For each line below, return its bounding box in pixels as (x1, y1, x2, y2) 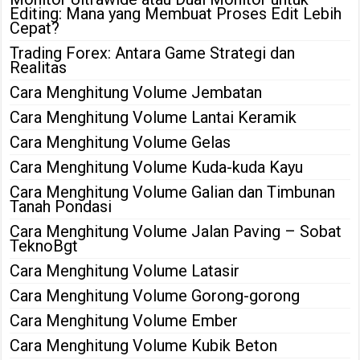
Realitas (10, 57, 67, 77)
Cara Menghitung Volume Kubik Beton (10, 335, 278, 355)
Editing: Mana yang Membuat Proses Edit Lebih (10, 3, 342, 23)
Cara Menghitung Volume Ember (10, 310, 239, 330)
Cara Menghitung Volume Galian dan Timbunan (10, 182, 336, 202)
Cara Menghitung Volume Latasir (10, 260, 240, 280)
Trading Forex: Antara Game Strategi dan (10, 43, 296, 63)
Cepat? (10, 18, 60, 38)
